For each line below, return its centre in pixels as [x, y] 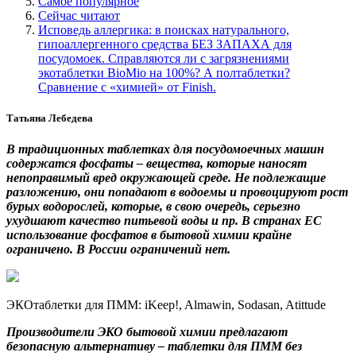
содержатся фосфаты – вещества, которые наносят [157, 164]
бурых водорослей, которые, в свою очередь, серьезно [153, 207]
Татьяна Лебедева [50, 118]
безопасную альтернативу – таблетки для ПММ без [154, 346]
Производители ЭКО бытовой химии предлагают [147, 332]
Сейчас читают [79, 15]
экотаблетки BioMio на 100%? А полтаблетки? [164, 72]
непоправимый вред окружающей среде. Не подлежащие [166, 178]
